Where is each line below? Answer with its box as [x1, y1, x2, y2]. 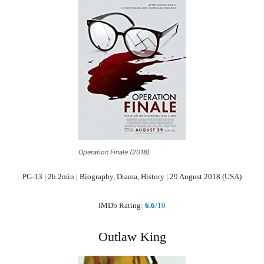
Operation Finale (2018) [78, 147, 150, 156]
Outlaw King [98, 229, 166, 244]
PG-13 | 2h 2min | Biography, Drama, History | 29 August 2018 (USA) [22, 171, 242, 181]
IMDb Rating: [98, 200, 145, 210]
